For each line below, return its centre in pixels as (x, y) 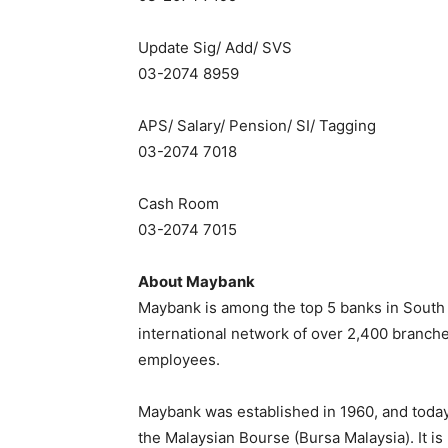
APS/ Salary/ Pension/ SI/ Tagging (257, 125)
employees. (179, 359)
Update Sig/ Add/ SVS (215, 47)
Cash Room (178, 203)
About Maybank (196, 281)
